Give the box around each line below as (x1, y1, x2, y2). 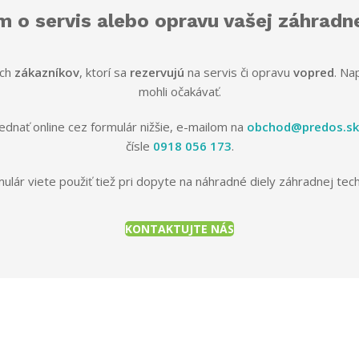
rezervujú (130, 63, 184, 80)
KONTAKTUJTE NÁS (125, 220, 234, 236)
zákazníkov (14, 63, 79, 80)
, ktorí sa (79, 63, 130, 80)
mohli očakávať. (138, 83, 221, 99)
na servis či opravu (184, 63, 293, 80)
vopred (293, 63, 334, 80)
